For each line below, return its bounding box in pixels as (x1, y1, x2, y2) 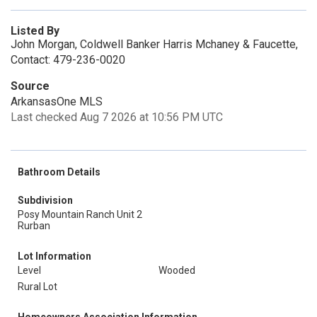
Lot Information (18, 250, 91, 262)
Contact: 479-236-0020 (11, 53, 125, 67)
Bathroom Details (18, 166, 100, 178)
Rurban (18, 220, 50, 231)
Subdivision (18, 195, 73, 206)
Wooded (158, 265, 195, 276)
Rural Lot (18, 281, 57, 292)
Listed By (11, 24, 59, 38)
